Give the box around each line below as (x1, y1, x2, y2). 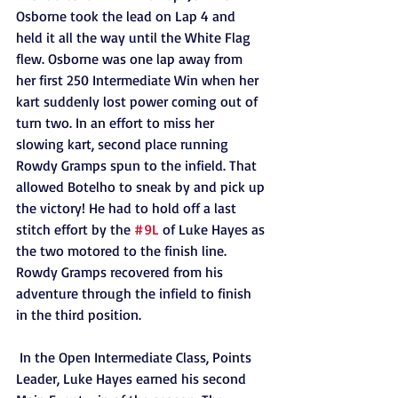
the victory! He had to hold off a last (16, 199, 240, 217)
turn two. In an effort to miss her (16, 114, 218, 131)
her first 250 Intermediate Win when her (16, 71, 262, 89)
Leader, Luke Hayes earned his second (16, 370, 250, 387)
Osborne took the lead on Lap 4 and (16, 7, 239, 25)
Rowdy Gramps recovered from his (16, 263, 227, 281)
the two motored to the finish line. (16, 242, 230, 259)
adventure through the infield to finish (16, 284, 255, 302)
